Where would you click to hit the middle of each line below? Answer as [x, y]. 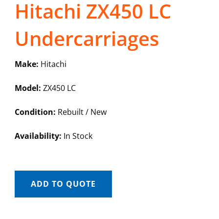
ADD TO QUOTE [63, 184]
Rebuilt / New [81, 112]
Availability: [38, 136]
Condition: [35, 112]
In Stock [77, 136]
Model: [28, 88]
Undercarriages [87, 39]
